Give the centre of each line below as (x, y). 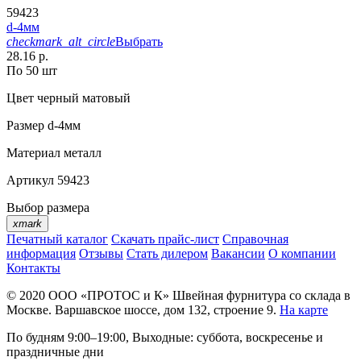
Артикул (30, 180)
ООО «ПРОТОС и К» (109, 296)
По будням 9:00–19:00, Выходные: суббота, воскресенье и (165, 338)
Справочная (255, 239)
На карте (304, 310)
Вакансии (238, 254)
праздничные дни (55, 352)
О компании (302, 254)
